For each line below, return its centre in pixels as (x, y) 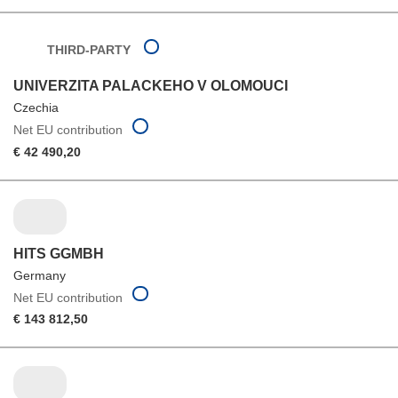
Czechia (36, 108)
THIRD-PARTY (88, 50)
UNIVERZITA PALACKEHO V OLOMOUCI (151, 86)
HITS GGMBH (59, 253)
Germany (40, 275)
